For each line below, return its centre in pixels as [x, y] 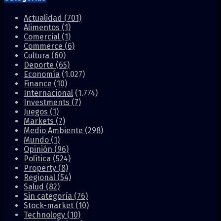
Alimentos [43, 27]
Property [41, 168]
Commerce [44, 46]
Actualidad [44, 18]
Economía [42, 74]
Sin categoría [49, 196]
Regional [40, 177]
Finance [39, 83]
